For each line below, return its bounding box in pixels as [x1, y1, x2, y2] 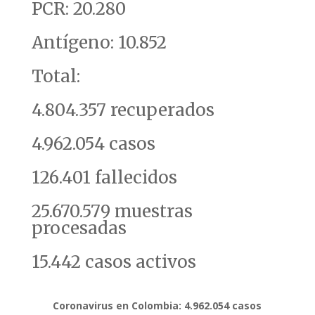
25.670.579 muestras [31, 200, 193, 223]
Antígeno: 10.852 [31, 32, 167, 54]
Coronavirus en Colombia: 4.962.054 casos [53, 299, 262, 313]
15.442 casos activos [31, 251, 196, 274]
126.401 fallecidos [31, 167, 177, 189]
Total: [31, 65, 80, 88]
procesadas [31, 217, 127, 240]
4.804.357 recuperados [31, 99, 214, 122]
